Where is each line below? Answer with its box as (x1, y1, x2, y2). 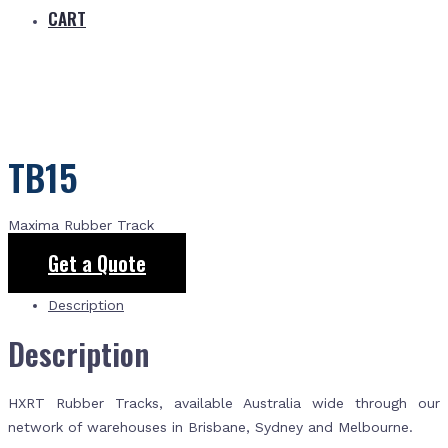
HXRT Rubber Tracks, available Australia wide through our (8, 395, 440, 411)
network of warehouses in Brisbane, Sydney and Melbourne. (8, 419, 413, 435)
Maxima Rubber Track (8, 217, 154, 234)
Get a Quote (48, 248, 146, 279)
